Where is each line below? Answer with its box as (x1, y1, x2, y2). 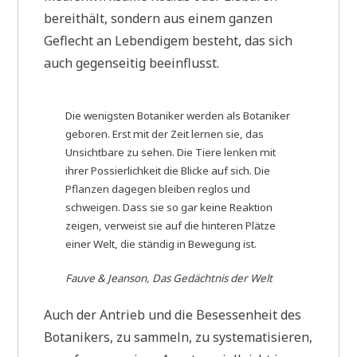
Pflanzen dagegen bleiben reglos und (65, 182, 251, 197)
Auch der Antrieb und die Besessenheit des (44, 306, 302, 324)
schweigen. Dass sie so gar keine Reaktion (65, 200, 273, 215)
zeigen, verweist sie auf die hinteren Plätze (65, 218, 277, 233)
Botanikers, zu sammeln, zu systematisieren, (44, 328, 313, 347)
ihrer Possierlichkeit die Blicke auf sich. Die (65, 163, 271, 178)
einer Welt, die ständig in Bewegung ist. (65, 237, 257, 252)
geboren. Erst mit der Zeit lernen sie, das (65, 127, 265, 142)
